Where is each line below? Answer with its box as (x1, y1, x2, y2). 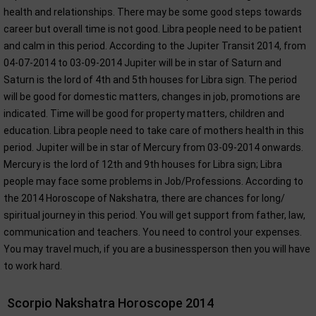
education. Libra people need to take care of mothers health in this (4, 125, 304, 136)
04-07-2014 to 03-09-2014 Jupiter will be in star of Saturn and (4, 57, 281, 68)
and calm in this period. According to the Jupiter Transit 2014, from (4, 40, 306, 51)
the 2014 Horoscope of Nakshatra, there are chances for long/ (4, 193, 285, 204)
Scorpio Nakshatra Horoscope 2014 (7, 296, 214, 310)
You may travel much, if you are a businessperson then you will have (4, 243, 310, 255)
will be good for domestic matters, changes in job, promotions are (4, 91, 300, 102)
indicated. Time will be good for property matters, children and (4, 108, 284, 119)
